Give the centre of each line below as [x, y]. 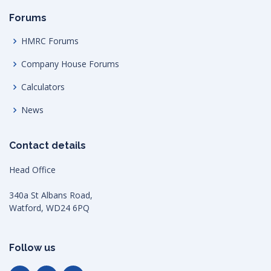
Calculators [43, 87]
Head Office [32, 170]
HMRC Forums [50, 41]
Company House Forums [70, 64]
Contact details [47, 146]
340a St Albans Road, [51, 195]
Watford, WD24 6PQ [49, 208]
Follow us [32, 248]
